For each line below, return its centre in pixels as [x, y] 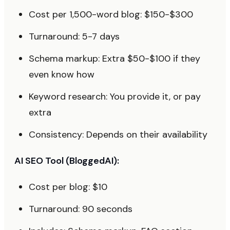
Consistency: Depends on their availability [118, 135]
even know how [62, 74]
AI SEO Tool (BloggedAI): [67, 161]
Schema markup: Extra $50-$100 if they [114, 59]
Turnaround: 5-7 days [74, 36]
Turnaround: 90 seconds [81, 209]
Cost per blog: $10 [68, 187]
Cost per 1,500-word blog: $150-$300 [111, 14]
